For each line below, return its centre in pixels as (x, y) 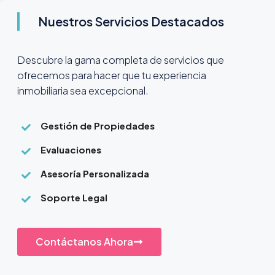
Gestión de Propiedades (97, 126)
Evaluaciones (71, 150)
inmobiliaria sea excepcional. (83, 91)
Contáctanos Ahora (84, 242)
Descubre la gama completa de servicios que (120, 60)
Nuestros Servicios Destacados (131, 21)
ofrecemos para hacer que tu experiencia (111, 76)
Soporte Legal (74, 198)
